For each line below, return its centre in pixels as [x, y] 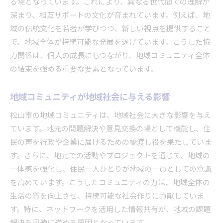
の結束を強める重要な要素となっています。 [84, 69]
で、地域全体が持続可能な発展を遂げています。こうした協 [110, 42]
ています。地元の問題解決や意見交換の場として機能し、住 [110, 129]
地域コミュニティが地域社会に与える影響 [90, 97]
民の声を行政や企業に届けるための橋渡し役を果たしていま [111, 142]
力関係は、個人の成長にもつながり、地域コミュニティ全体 [110, 56]
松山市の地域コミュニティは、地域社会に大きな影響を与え [111, 115]
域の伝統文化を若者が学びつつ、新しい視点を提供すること [111, 29]
